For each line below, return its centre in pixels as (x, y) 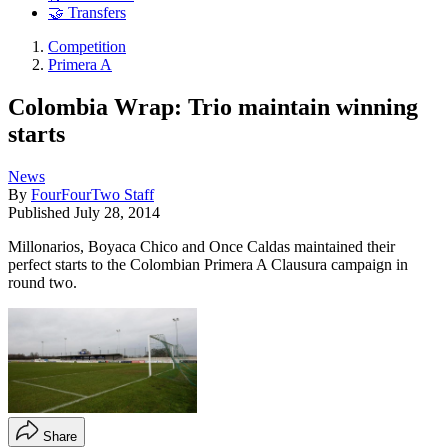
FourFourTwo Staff (92, 194)
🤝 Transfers (87, 13)
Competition (87, 47)
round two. (42, 282)
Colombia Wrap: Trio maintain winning (213, 106)
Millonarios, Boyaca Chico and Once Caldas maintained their (201, 246)
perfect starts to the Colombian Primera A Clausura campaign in (208, 264)
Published (41, 212)
